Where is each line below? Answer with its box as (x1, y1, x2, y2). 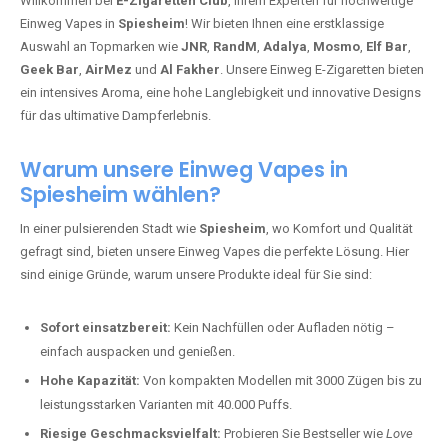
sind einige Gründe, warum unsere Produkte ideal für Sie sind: (20, 267, 372, 282)
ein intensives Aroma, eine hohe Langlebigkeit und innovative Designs (20, 85, 421, 100)
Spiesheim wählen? (20, 180, 221, 209)
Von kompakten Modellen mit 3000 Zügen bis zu (140, 373, 422, 388)
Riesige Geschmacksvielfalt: (40, 426, 221, 441)
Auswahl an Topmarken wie (20, 39, 181, 54)
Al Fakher (160, 62, 220, 77)
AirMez (85, 62, 132, 77)
